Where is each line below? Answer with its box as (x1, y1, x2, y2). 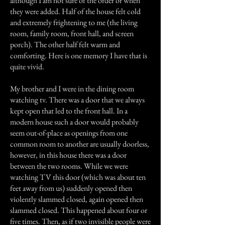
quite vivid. (10, 61, 44, 72)
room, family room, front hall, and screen (10, 28, 134, 39)
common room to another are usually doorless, (10, 139, 149, 149)
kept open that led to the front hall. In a (10, 105, 128, 116)
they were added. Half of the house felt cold (10, 6, 141, 17)
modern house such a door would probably (10, 117, 139, 127)
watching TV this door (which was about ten (10, 172, 146, 182)
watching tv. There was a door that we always (10, 94, 145, 105)
